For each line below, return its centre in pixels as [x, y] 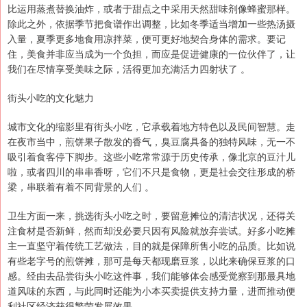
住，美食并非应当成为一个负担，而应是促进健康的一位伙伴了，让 [151, 54]
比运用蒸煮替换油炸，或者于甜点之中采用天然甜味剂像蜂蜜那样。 [151, 9]
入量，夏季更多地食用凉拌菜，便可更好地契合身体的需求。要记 [147, 39]
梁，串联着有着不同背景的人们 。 [81, 187]
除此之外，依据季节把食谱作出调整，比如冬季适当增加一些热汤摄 [151, 24]
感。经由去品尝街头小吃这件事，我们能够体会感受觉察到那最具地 [151, 276]
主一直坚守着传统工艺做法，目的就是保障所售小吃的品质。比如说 [151, 246]
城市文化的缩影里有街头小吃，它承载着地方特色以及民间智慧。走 [151, 126]
